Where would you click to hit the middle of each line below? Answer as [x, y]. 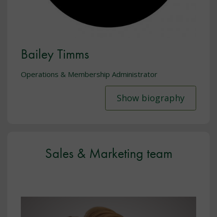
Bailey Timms [55, 54]
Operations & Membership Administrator [89, 74]
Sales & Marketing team [108, 154]
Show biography [151, 98]
